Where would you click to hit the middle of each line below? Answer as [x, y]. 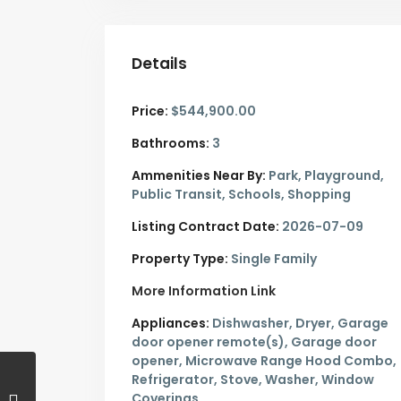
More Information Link [204, 291]
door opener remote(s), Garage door [254, 342]
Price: [150, 111]
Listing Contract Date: [205, 227]
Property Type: [180, 259]
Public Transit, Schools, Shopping [241, 195]
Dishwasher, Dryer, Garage [299, 324]
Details [159, 64]
